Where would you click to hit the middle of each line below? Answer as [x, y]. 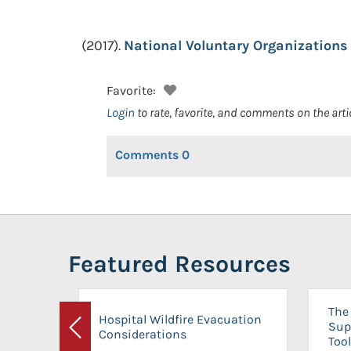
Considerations [143, 334]
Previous [99, 337]
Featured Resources [179, 264]
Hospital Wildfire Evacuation [180, 319]
